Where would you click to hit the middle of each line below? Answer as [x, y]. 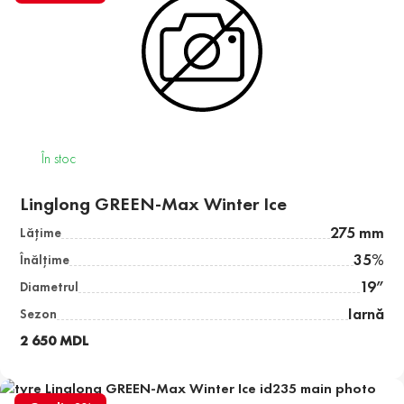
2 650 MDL [55, 341]
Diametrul [50, 287]
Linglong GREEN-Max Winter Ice [154, 204]
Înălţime [45, 260]
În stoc [59, 159]
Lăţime [41, 233]
